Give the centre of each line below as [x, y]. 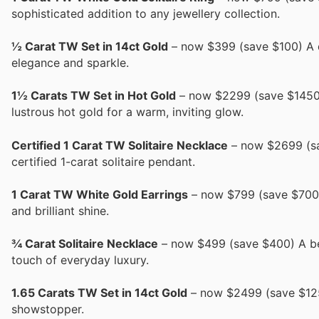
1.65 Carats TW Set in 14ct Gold [99, 293]
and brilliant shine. [60, 210]
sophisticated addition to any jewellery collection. [146, 14]
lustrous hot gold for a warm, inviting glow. [127, 112]
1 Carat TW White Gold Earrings [100, 194]
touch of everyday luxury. [80, 260]
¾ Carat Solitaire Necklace [85, 243]
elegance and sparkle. [70, 63]
